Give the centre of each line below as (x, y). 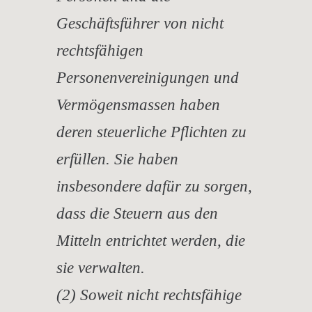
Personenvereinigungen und (148, 77)
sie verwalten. (101, 267)
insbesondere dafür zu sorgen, (154, 186)
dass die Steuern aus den (137, 213)
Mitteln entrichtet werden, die (151, 240)
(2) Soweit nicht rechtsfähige (149, 295)
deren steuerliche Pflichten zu (151, 132)
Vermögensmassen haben (138, 104)
